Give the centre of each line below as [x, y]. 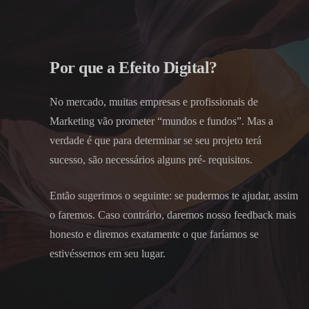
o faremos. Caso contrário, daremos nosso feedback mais [173, 215]
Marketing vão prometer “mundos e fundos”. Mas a [161, 121]
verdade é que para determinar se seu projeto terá [156, 140]
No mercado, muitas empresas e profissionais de [154, 101]
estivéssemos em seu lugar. [108, 253]
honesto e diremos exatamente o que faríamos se [154, 234]
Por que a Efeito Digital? [133, 67]
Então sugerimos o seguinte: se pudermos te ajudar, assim [174, 195]
